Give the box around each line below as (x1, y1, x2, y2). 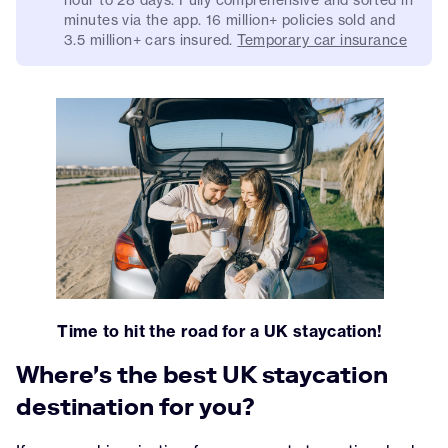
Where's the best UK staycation (16, 360, 388, 390)
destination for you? (16, 392, 255, 422)
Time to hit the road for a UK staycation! (57, 321, 383, 342)
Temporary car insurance (237, 31, 408, 48)
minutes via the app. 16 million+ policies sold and (64, 11, 396, 28)
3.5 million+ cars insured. (64, 31, 233, 48)
